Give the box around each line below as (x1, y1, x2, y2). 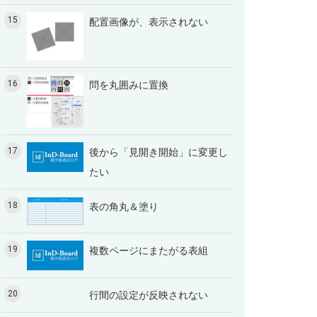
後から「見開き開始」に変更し (89, 146, 228, 158)
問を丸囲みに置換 (89, 79, 168, 91)
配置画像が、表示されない (89, 16, 208, 28)
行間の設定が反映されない (89, 289, 208, 301)
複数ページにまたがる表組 (89, 245, 208, 257)
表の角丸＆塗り (89, 201, 158, 213)
